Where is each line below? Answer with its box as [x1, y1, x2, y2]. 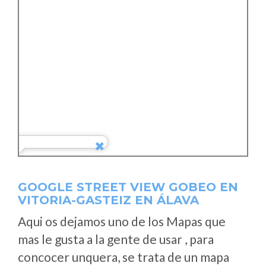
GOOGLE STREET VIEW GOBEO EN [18, 180, 238, 194]
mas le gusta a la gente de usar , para [18, 232, 214, 246]
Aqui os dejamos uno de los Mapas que [18, 214, 226, 229]
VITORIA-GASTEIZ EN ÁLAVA [18, 193, 199, 207]
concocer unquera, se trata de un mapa [18, 249, 229, 264]
